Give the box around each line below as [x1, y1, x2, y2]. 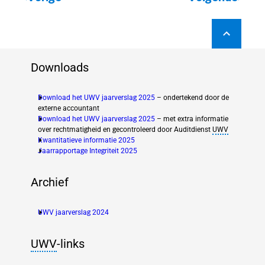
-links [57, 236, 85, 251]
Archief [31, 175, 69, 189]
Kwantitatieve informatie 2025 [38, 136, 135, 144]
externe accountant [38, 104, 99, 112]
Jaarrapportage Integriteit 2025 [38, 147, 137, 155]
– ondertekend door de [155, 93, 229, 102]
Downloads [31, 60, 89, 75]
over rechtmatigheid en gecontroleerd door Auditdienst [38, 125, 212, 134]
